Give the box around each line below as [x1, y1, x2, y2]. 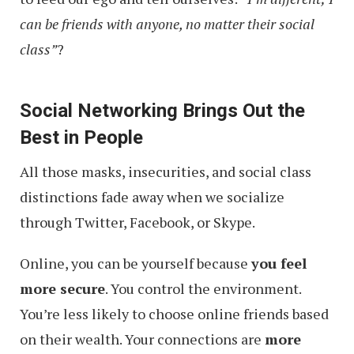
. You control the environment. [105, 279, 301, 298]
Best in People [20, 126, 143, 149]
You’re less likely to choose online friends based [20, 304, 329, 323]
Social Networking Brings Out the [20, 100, 305, 122]
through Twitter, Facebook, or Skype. [20, 213, 255, 232]
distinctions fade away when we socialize [20, 187, 284, 206]
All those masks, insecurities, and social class [20, 162, 311, 181]
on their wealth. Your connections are [20, 330, 265, 348]
